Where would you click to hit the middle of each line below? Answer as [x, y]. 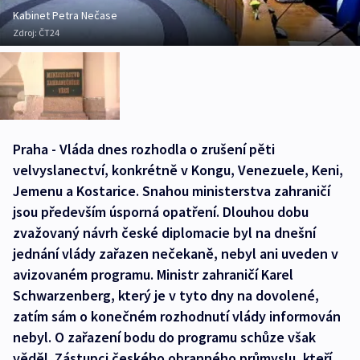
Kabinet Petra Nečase [65, 15]
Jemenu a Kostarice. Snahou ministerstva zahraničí [172, 190]
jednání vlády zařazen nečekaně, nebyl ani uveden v [176, 253]
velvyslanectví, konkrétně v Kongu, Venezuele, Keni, [178, 170]
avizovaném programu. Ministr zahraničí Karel [153, 274]
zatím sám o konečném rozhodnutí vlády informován [177, 316]
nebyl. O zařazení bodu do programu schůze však [164, 337]
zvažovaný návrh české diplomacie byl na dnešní [164, 232]
